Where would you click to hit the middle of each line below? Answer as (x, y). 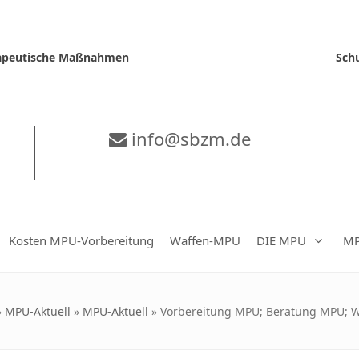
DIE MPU (281, 240)
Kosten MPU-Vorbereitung (81, 240)
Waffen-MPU (205, 240)
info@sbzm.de (188, 139)
